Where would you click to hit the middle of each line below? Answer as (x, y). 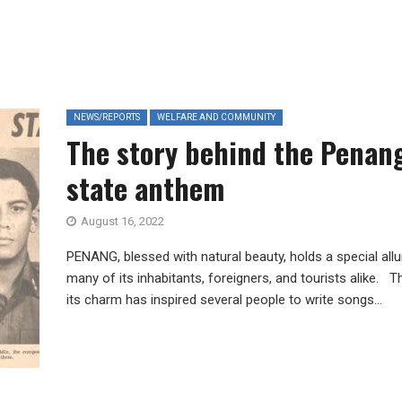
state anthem (145, 188)
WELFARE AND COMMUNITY (216, 117)
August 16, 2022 (122, 221)
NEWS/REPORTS (107, 117)
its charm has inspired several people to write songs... (224, 300)
